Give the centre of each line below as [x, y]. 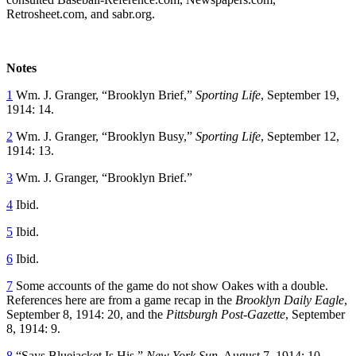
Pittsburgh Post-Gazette [226, 314]
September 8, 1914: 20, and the [86, 314]
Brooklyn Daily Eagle [290, 300]
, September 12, [300, 136]
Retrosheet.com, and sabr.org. [81, 14]
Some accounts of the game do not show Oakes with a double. [170, 285]
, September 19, [300, 95]
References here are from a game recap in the [121, 300]
